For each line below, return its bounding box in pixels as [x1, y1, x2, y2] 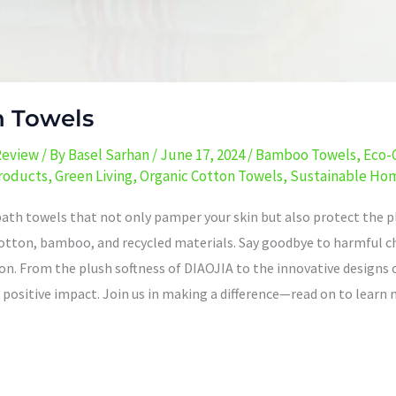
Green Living [55, 165, 133, 186]
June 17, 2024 [160, 144, 247, 164]
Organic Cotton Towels [140, 165, 283, 186]
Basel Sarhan [68, 144, 152, 164]
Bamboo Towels [255, 144, 356, 164]
